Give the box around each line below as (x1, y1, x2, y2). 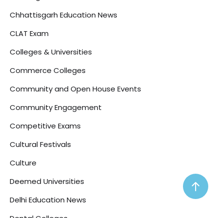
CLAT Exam (10, 28, 49, 39)
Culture (10, 158, 36, 168)
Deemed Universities (10, 176, 84, 187)
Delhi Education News (10, 195, 86, 205)
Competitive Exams (10, 121, 81, 131)
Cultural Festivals (10, 139, 71, 150)
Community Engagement (10, 102, 102, 113)
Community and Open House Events (10, 84, 141, 94)
